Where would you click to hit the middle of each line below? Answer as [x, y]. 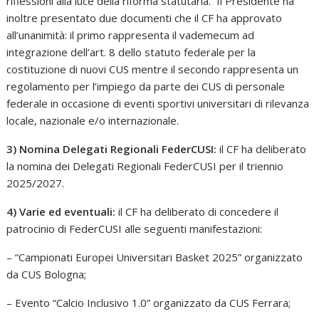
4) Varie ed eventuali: [63, 211]
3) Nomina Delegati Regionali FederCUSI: [113, 149]
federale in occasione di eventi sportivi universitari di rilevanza [158, 103]
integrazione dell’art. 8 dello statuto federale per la [131, 52]
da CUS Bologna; [47, 274]
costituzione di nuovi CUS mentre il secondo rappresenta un [153, 69]
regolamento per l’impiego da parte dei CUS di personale [146, 86]
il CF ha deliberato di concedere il [199, 211]
